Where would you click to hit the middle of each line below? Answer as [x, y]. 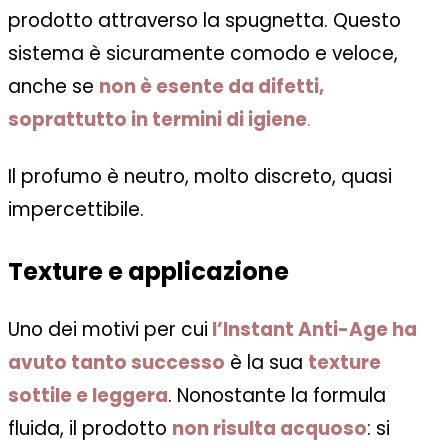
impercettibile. [76, 210]
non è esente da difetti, [211, 87]
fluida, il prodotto [90, 429]
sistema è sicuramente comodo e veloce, [203, 54]
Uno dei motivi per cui [108, 330]
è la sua [266, 363]
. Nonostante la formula [277, 396]
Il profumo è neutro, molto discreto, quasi [200, 177]
